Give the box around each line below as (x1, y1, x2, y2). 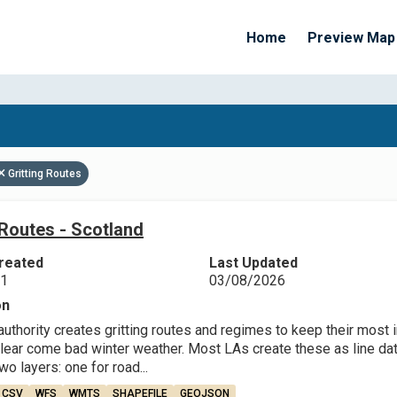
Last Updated (208, 254, 298, 271)
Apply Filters (197, 146, 281, 163)
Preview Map (307, 28, 395, 46)
